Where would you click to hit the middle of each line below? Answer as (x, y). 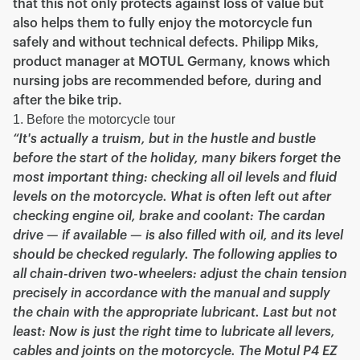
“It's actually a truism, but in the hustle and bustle (164, 139)
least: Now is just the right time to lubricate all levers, (174, 332)
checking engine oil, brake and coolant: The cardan (169, 216)
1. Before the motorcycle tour (94, 119)
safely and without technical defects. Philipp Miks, (166, 43)
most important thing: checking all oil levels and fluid (175, 178)
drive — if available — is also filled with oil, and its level (178, 235)
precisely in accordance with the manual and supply (172, 293)
